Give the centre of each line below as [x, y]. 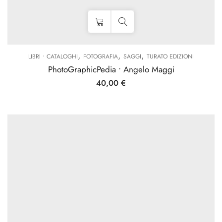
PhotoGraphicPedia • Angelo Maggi [111, 69]
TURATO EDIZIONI [170, 56]
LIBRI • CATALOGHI [53, 56]
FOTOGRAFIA [101, 56]
